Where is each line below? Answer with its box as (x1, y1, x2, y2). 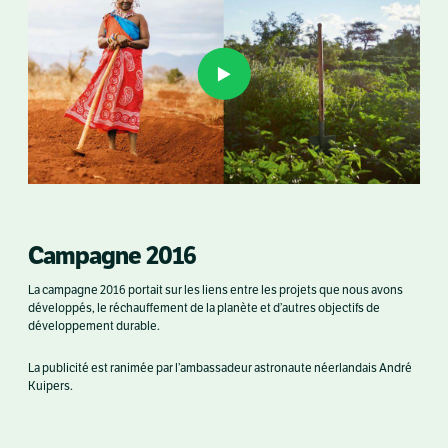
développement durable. (28, 319, 160, 333)
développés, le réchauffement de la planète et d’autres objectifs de (28, 301, 380, 315)
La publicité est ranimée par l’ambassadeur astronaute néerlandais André (28, 361, 412, 375)
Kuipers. (28, 379, 73, 393)
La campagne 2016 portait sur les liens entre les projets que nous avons (28, 283, 403, 297)
